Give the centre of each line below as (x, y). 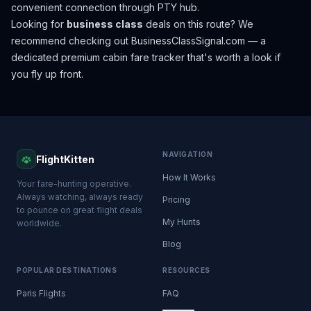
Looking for (39, 24)
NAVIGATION (187, 154)
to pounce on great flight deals (79, 210)
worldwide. (39, 223)
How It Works (189, 177)
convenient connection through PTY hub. (105, 7)
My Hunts (182, 222)
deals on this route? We (198, 24)
